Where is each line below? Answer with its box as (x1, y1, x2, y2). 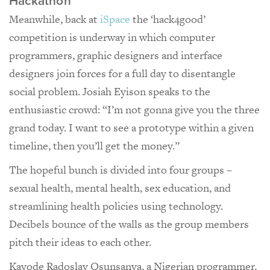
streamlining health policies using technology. (9, 198, 223, 213)
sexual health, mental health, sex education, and (9, 180, 231, 195)
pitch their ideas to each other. (9, 234, 154, 250)
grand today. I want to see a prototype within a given (9, 119, 254, 135)
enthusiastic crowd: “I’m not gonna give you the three (9, 101, 260, 117)
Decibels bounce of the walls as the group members (9, 216, 249, 231)
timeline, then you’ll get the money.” (9, 137, 180, 153)
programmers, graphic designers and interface (9, 47, 222, 63)
